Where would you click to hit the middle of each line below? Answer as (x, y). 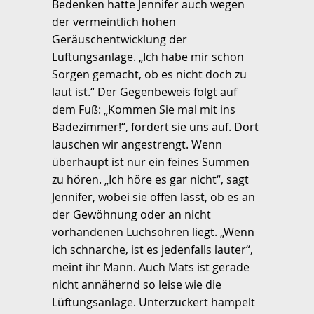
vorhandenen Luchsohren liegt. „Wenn (153, 232)
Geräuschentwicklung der (120, 39)
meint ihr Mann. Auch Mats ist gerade (151, 267)
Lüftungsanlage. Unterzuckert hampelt (153, 302)
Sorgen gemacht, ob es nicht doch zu (149, 74)
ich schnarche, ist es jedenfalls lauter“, (152, 249)
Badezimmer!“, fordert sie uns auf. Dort (155, 127)
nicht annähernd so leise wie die (137, 284)
